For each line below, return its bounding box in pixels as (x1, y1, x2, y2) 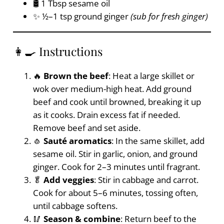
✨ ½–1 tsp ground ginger (32, 10, 130, 22)
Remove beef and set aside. (32, 121, 140, 133)
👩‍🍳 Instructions (12, 43, 102, 59)
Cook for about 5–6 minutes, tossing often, (32, 186, 198, 198)
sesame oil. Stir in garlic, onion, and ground (32, 147, 197, 159)
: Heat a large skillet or (108, 69, 194, 81)
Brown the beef (43, 69, 108, 81)
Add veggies (43, 173, 94, 185)
